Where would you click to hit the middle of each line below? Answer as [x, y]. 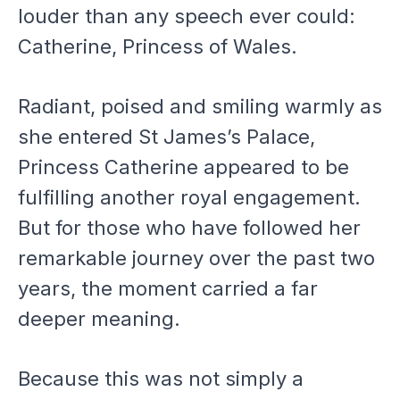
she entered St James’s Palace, [167, 137]
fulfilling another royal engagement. [189, 197]
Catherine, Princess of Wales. [158, 46]
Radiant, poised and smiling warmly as [200, 106]
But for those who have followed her [189, 228]
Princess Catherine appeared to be [183, 167]
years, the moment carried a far [168, 288]
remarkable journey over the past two [196, 258]
